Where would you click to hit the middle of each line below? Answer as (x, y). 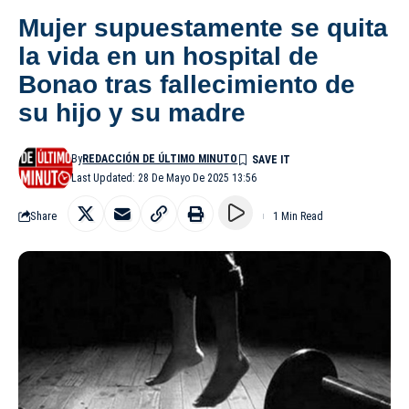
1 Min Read (298, 216)
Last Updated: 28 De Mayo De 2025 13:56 (164, 178)
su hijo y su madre (132, 112)
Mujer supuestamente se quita (203, 27)
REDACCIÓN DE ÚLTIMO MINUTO (160, 158)
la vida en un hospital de (168, 56)
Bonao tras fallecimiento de (187, 84)
